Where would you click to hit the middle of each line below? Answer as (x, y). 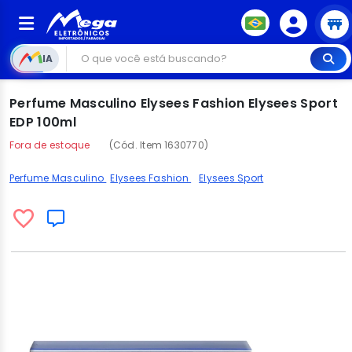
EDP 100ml (43, 122)
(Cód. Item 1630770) (159, 145)
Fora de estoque (50, 145)
